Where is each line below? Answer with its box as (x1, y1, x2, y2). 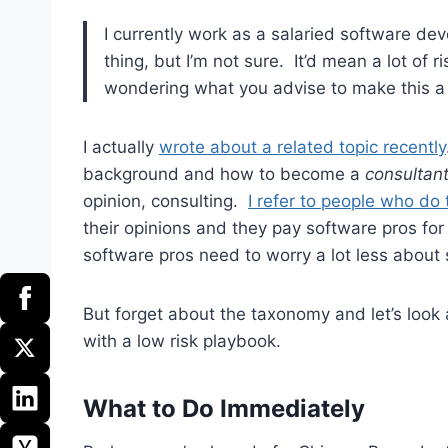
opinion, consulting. (83, 191, 248, 212)
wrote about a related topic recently (159, 137, 446, 158)
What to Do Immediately (83, 394, 365, 424)
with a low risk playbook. (83, 331, 281, 352)
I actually (83, 137, 159, 158)
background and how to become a (83, 164, 365, 185)
